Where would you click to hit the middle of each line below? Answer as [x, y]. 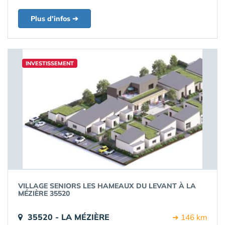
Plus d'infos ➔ [54, 19]
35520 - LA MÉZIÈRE [69, 217]
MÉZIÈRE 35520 [44, 193]
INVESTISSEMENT [50, 63]
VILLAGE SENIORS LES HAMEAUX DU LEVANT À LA [107, 186]
